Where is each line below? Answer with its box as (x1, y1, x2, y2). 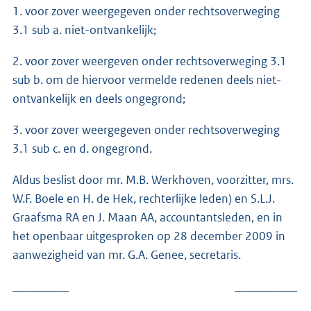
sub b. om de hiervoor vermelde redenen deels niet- (12, 72, 281, 87)
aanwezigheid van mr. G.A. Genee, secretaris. (12, 246, 241, 262)
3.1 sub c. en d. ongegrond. (12, 140, 152, 156)
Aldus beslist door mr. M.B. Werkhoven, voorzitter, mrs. (12, 171, 294, 187)
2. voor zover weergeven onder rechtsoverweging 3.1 (12, 53, 287, 69)
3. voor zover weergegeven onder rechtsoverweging (12, 121, 280, 137)
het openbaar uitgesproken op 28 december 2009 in (12, 228, 285, 244)
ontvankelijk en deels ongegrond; (12, 90, 185, 106)
